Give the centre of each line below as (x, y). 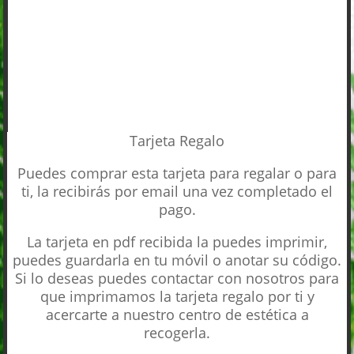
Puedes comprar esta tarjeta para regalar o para (177, 173)
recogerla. (177, 332)
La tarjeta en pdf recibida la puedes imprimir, (177, 241)
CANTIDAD (120, 72)
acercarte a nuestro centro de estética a (177, 314)
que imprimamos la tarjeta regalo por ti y (177, 296)
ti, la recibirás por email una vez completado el (177, 191)
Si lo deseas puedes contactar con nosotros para (177, 278)
